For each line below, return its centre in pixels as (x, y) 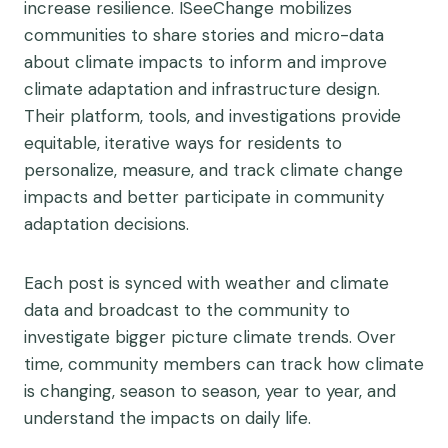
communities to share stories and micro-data (204, 35)
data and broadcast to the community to (187, 310)
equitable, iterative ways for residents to (183, 143)
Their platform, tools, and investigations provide (212, 116)
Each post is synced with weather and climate (206, 283)
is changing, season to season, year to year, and (210, 391)
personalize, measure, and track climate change (213, 170)
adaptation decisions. (106, 224)
